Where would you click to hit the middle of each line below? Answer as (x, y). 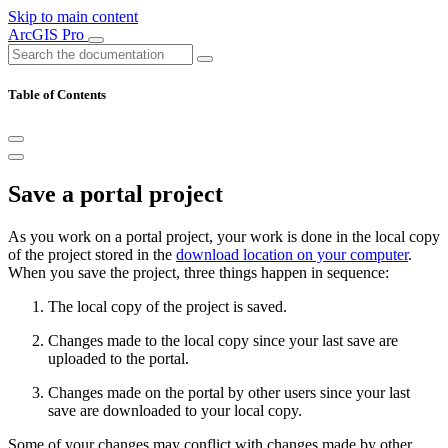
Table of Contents (57, 95)
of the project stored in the (92, 255)
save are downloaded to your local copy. (175, 411)
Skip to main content (73, 16)
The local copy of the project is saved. (167, 307)
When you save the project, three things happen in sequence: (198, 273)
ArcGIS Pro (48, 34)
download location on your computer (292, 255)
